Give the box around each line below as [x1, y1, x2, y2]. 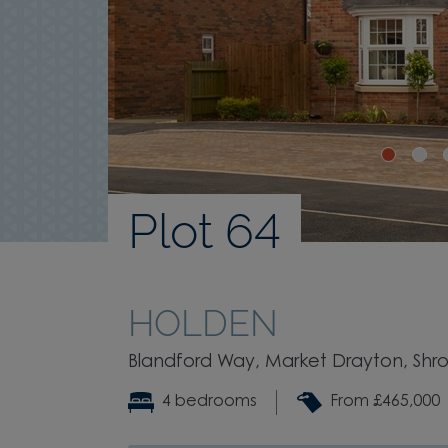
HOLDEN [128, 301, 278, 344]
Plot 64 [128, 202, 281, 259]
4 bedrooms [161, 394, 257, 411]
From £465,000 [330, 394, 441, 411]
